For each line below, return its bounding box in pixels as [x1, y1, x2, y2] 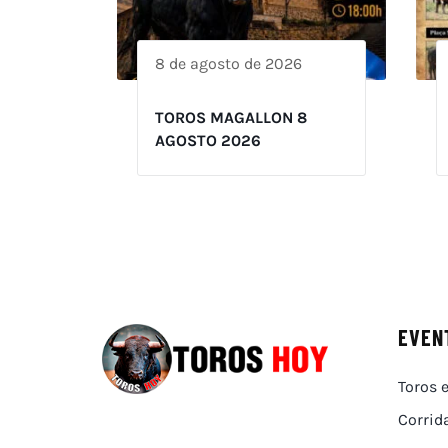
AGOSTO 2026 [155, 131, 261, 151]
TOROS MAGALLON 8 [155, 108, 307, 128]
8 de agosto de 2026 [155, 54, 302, 74]
